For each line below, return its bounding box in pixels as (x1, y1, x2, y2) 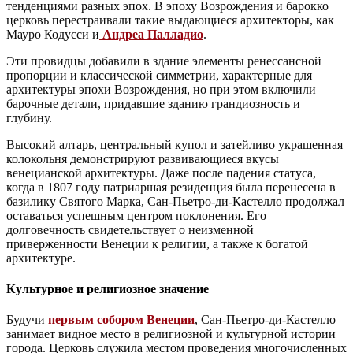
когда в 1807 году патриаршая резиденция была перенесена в (6, 180, 336, 194)
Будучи (6, 313, 45, 327)
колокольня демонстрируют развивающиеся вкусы (6, 151, 279, 165)
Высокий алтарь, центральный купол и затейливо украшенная (6, 137, 343, 151)
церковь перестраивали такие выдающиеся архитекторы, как (6, 13, 334, 27)
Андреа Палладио (102, 27, 203, 41)
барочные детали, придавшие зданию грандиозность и (6, 96, 300, 110)
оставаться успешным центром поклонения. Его (6, 208, 266, 222)
